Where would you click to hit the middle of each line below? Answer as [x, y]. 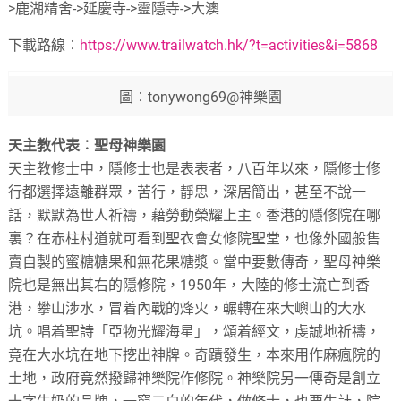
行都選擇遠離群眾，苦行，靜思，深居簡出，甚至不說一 [188, 192]
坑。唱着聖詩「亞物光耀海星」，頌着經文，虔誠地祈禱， [195, 332]
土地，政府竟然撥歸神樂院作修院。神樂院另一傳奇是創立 [195, 378]
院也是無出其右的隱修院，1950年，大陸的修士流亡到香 [189, 285]
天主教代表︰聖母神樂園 [87, 145]
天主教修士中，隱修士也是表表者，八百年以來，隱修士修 [195, 169]
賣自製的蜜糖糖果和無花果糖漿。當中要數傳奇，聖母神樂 [195, 262]
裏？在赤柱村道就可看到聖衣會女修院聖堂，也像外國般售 [195, 239]
